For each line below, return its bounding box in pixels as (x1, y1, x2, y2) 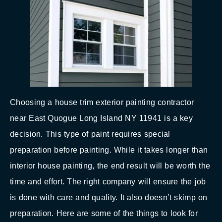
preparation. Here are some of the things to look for (10, 209, 198, 218)
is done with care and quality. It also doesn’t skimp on (10, 193, 208, 202)
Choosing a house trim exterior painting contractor (10, 98, 194, 107)
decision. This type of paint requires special (10, 130, 170, 139)
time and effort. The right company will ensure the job (10, 177, 206, 186)
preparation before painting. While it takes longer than (10, 146, 208, 155)
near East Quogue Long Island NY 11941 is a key (10, 114, 193, 123)
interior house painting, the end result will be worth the (10, 162, 211, 170)
